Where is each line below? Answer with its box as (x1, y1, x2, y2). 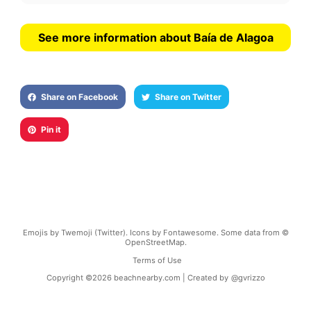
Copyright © (46, 272, 92, 283)
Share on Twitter (154, 92, 221, 103)
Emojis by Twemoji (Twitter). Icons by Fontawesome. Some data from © (22, 228, 289, 238)
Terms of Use (132, 255, 182, 265)
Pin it (40, 124, 61, 135)
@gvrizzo (230, 272, 265, 283)
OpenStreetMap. (124, 237, 187, 248)
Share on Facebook (40, 92, 118, 103)
